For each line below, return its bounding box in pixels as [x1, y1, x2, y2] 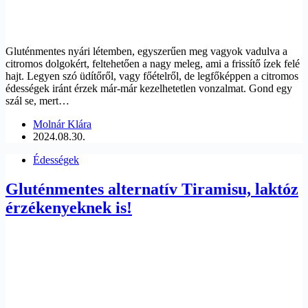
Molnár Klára [33, 118, 91, 131]
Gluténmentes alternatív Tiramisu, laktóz [5, 179, 298, 198]
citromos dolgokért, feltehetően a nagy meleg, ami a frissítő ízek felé [5, 58, 300, 70]
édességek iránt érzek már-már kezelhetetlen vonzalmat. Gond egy [5, 82, 292, 95]
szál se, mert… [5, 95, 69, 107]
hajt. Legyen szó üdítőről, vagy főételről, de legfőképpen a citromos [5, 70, 298, 82]
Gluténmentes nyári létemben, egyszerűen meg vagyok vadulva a [5, 45, 287, 58]
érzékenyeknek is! [5, 198, 132, 217]
